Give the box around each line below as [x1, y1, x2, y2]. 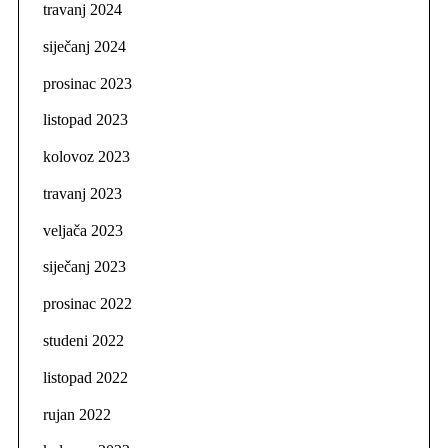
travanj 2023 [42, 184, 122, 202]
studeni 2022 [42, 332, 124, 350]
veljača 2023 [42, 221, 123, 239]
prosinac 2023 [42, 74, 132, 92]
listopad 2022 [42, 368, 128, 386]
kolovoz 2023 [42, 148, 130, 166]
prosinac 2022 [42, 295, 132, 313]
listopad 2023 [42, 111, 128, 129]
